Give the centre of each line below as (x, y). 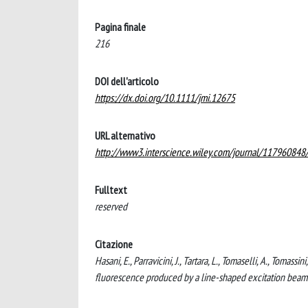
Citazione (114, 244)
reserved (111, 206)
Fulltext (111, 190)
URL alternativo (125, 135)
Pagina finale (120, 27)
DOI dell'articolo (127, 81)
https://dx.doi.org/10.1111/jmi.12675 (165, 98)
